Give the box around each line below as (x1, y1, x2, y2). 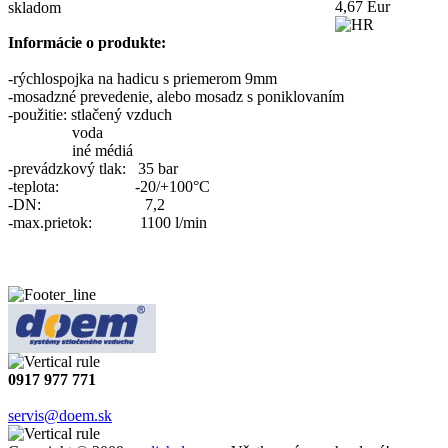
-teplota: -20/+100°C (8, 178, 210, 196)
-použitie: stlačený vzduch (8, 106, 172, 124)
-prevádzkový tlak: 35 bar (8, 160, 178, 178)
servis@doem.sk (8, 407, 112, 425)
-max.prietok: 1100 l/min (8, 214, 207, 232)
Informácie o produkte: (8, 34, 166, 52)
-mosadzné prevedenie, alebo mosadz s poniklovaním (8, 88, 344, 106)
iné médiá (8, 142, 133, 160)
